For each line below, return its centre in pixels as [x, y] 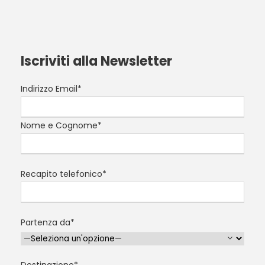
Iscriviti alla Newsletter [96, 61]
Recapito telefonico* [64, 174]
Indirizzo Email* [51, 88]
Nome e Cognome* [61, 125]
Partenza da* [48, 222]
